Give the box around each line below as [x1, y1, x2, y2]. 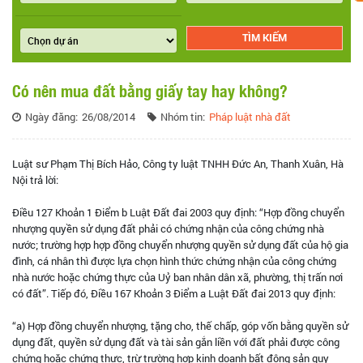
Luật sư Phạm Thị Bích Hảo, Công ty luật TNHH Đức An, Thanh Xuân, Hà [12, 156, 344, 171]
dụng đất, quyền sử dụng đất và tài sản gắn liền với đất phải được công [12, 334, 340, 349]
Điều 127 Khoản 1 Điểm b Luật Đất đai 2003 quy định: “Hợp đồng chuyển [12, 204, 344, 220]
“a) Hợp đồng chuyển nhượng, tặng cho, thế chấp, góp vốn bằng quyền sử [12, 318, 348, 333]
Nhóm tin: [160, 109, 205, 124]
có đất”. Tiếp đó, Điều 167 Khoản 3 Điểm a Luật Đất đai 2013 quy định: [12, 285, 335, 301]
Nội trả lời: [12, 172, 58, 187]
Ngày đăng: [25, 109, 78, 124]
